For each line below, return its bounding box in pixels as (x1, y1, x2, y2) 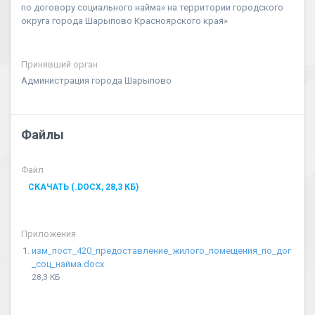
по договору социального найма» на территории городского (21, 2, 283, 13)
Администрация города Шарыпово (21, 75, 172, 86)
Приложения (21, 229, 76, 239)
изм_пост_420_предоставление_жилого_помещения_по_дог (32, 245, 291, 256)
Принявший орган (21, 59, 98, 70)
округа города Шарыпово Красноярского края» (21, 15, 228, 26)
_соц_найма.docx (32, 259, 104, 269)
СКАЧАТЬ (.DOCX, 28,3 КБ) (28, 182, 139, 192)
